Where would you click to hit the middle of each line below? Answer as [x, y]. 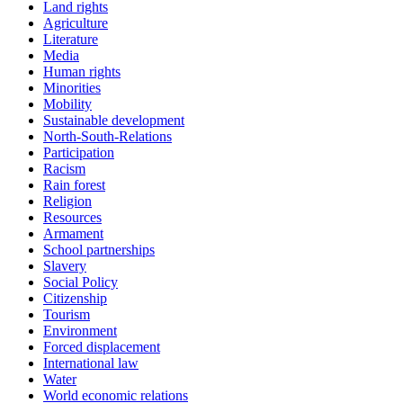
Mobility [67, 104]
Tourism [67, 315]
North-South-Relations [107, 137]
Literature [71, 40]
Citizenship [75, 299]
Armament [73, 234]
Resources [72, 218]
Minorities [72, 88]
